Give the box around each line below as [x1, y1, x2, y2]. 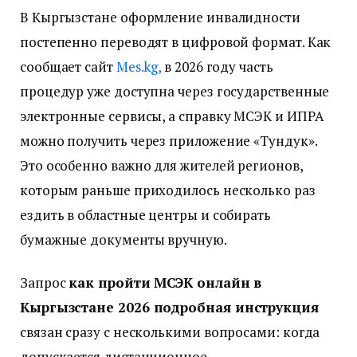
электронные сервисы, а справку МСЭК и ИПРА [20, 107, 324, 126]
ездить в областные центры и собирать [20, 206, 271, 225]
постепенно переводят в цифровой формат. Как [20, 33, 331, 52]
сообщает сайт [20, 57, 116, 76]
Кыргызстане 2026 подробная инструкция [20, 297, 319, 316]
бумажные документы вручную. [20, 230, 227, 249]
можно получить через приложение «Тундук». [20, 131, 317, 151]
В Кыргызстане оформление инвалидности [20, 8, 300, 27]
